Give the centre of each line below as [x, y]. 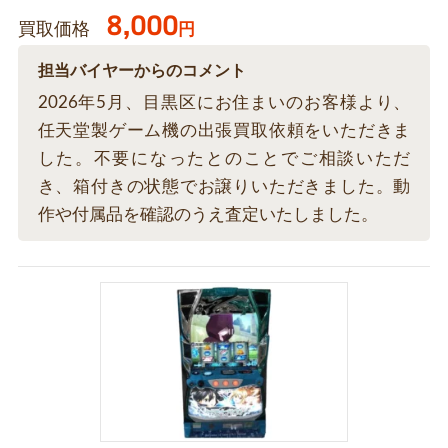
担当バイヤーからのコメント [141, 71]
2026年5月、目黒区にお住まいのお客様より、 [224, 103]
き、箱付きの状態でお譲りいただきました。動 [224, 187]
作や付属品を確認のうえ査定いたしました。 [207, 215]
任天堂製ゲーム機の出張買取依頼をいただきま [224, 131]
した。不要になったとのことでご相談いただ [224, 159]
